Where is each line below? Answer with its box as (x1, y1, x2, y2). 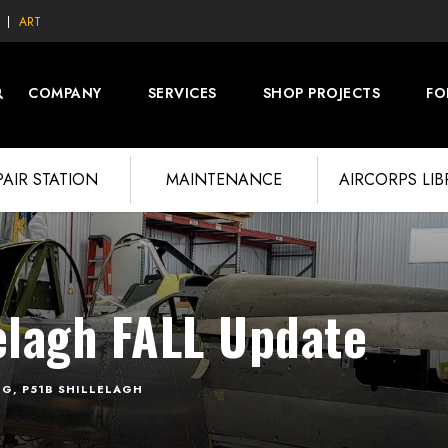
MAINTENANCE (166, 168, 282, 192)
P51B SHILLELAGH (22, 381, 143, 398)
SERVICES (147, 83, 217, 103)
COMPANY (28, 83, 102, 103)
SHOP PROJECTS (262, 83, 380, 103)
